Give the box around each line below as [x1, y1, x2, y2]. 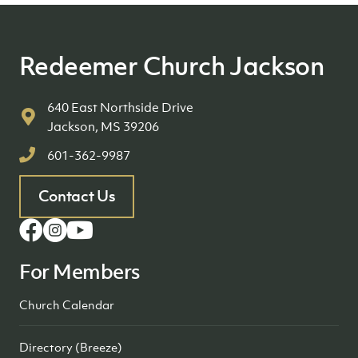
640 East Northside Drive [47, 99, 193, 116]
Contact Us [38, 186, 116, 206]
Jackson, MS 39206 [47, 118, 159, 135]
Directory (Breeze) [19, 338, 122, 355]
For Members [19, 257, 140, 284]
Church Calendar [19, 296, 114, 312]
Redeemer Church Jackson [19, 49, 324, 83]
